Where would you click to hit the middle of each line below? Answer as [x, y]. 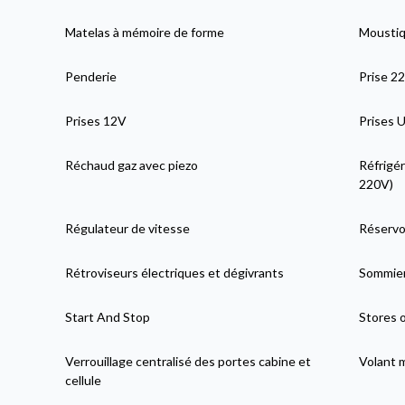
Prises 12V [96, 120]
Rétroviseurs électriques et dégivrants [175, 272]
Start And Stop [108, 316]
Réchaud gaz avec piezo [132, 165]
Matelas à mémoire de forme [145, 32]
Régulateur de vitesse [128, 228]
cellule [84, 380]
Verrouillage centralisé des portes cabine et [188, 361]
